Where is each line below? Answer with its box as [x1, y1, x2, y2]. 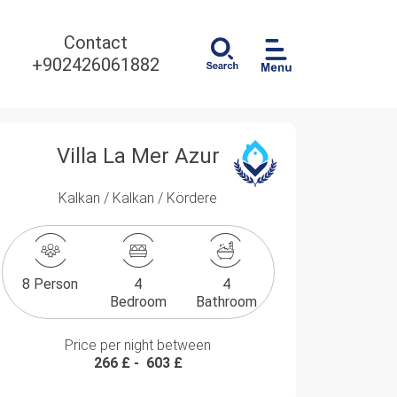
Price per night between [65, 337, 212, 354]
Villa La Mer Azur [56, 144, 220, 168]
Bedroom [109, 293, 167, 310]
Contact [64, 32, 128, 53]
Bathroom [195, 293, 257, 310]
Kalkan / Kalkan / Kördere [58, 190, 218, 206]
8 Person [22, 276, 79, 292]
